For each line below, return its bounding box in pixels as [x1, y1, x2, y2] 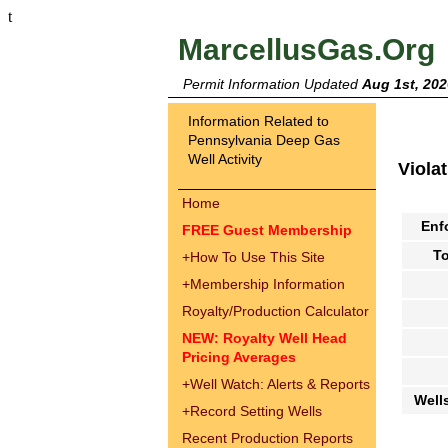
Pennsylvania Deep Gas [188, 132, 340, 148]
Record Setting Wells [190, 403, 322, 419]
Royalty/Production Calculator [182, 303, 369, 319]
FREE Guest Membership [182, 222, 352, 238]
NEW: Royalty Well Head [182, 330, 347, 346]
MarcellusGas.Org [178, 33, 435, 66]
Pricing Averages [182, 349, 296, 365]
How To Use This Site [190, 249, 325, 265]
